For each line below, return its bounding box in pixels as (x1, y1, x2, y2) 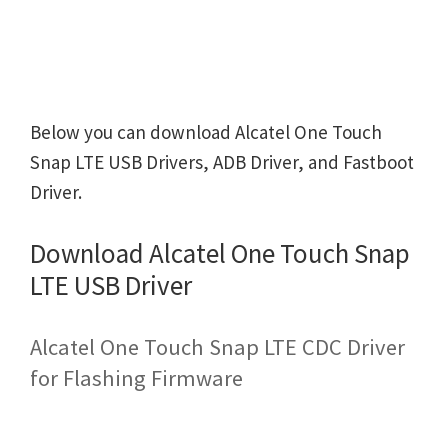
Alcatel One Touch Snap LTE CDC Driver (30, 333, 405, 362)
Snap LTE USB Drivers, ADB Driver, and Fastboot (30, 150, 414, 174)
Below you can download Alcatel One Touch (30, 120, 382, 144)
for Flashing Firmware (30, 364, 243, 393)
